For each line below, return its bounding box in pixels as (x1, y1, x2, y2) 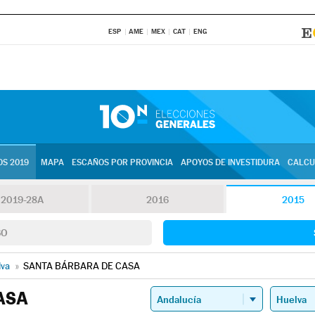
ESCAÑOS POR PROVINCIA (71, 157, 173, 167)
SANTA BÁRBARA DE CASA (23, 260, 140, 271)
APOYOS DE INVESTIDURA (180, 157, 280, 167)
